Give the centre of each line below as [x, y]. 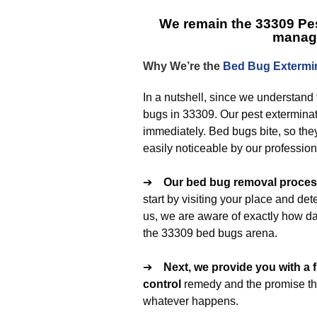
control [162, 284]
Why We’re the [183, 66]
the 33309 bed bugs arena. [210, 233]
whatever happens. [191, 301]
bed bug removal [231, 182]
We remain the [207, 24]
